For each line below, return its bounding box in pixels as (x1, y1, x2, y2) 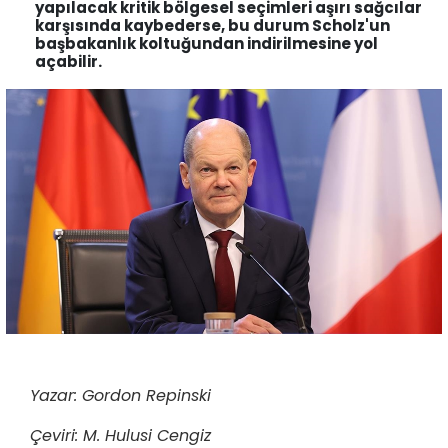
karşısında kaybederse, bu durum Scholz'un (35, 15, 390, 36)
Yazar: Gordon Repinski (30, 384, 211, 408)
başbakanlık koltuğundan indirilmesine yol (35, 33, 378, 54)
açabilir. (35, 51, 102, 72)
